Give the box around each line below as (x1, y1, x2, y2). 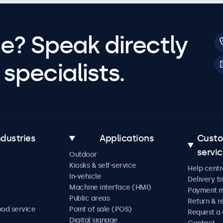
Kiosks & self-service (69, 161, 136, 170)
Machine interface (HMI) (69, 183, 151, 192)
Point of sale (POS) (69, 205, 132, 214)
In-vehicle (69, 172, 101, 181)
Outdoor (69, 150, 97, 159)
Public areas (69, 194, 110, 203)
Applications (100, 133, 154, 144)
